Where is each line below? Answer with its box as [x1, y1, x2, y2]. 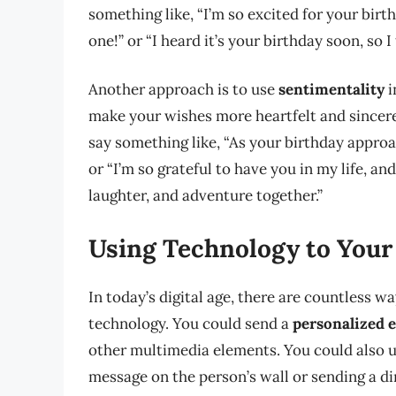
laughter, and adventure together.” [88, 186, 323, 206]
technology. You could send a [88, 313, 293, 333]
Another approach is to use [88, 80, 278, 100]
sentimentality [278, 80, 385, 100]
